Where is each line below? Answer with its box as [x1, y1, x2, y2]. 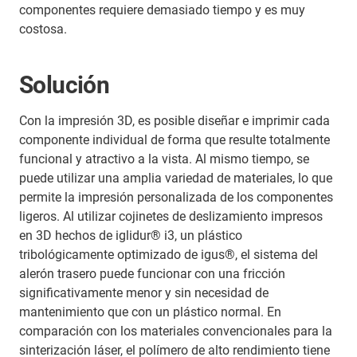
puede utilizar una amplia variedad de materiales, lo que [19, 170, 332, 186]
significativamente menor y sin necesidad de [19, 284, 269, 300]
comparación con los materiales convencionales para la [19, 323, 332, 339]
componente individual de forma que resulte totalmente [19, 131, 330, 147]
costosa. [19, 21, 67, 37]
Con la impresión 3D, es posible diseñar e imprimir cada [19, 112, 330, 128]
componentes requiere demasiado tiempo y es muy [19, 2, 305, 18]
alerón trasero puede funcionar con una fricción [19, 265, 285, 281]
